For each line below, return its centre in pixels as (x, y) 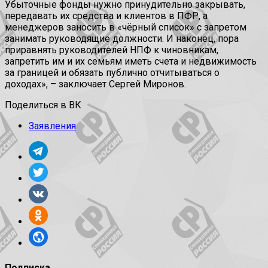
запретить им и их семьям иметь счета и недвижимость (131, 62)
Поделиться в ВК (43, 105)
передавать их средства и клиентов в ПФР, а (106, 16)
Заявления (52, 126)
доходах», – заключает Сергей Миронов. (95, 84)
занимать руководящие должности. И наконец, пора (122, 39)
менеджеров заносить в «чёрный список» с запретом (126, 28)
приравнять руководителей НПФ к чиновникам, (112, 50)
